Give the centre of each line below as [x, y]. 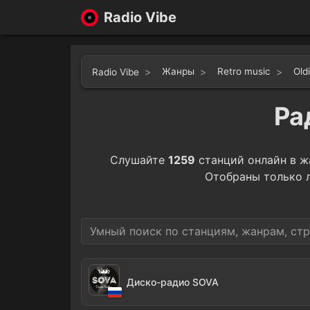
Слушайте [139, 160]
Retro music [244, 71]
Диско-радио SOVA [173, 282]
